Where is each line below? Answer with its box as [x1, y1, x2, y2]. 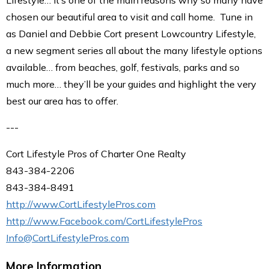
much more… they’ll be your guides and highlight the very [6, 78, 256, 90]
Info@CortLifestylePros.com [6, 232, 129, 244]
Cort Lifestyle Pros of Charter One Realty [6, 148, 186, 160]
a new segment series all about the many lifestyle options [6, 44, 262, 56]
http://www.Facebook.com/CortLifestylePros [6, 215, 202, 227]
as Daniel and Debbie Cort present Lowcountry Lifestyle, [6, 28, 256, 40]
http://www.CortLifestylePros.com [6, 198, 156, 210]
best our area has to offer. [6, 95, 121, 107]
